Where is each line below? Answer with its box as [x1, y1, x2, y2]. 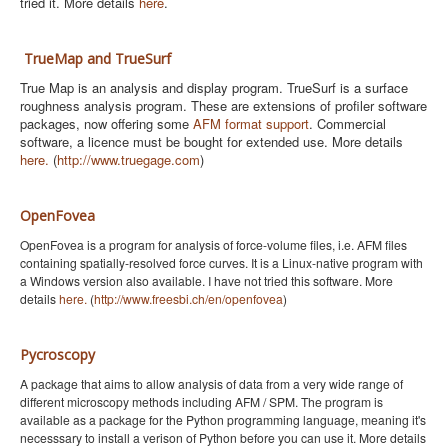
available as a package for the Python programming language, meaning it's [20, 411, 426, 428]
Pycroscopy [20, 345, 95, 364]
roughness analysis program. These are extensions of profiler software [20, 96, 427, 115]
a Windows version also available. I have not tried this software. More [20, 272, 393, 289]
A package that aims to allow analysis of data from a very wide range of [20, 375, 403, 392]
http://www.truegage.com [57, 150, 200, 169]
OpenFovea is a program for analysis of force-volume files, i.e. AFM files [20, 236, 407, 253]
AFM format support [193, 114, 309, 133]
